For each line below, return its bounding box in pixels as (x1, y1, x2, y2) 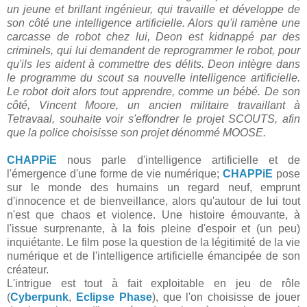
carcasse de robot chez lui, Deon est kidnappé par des (7, 31, 300, 43)
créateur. (7, 264, 49, 276)
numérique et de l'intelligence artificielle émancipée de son (7, 250, 300, 262)
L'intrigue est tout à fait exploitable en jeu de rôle (7, 278, 300, 290)
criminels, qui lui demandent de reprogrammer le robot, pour (7, 45, 300, 57)
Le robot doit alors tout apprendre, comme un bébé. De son (7, 86, 300, 98)
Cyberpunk (10, 291, 69, 304)
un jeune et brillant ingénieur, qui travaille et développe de (7, 3, 300, 16)
